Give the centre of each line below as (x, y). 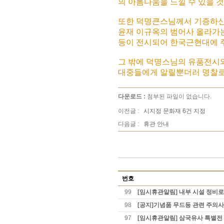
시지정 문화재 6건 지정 (174, 111)
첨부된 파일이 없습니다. (179, 96)
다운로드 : (132, 96)
